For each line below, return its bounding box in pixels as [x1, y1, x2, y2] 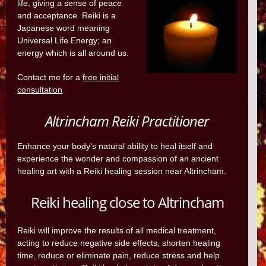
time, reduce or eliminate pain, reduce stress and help [17, 251, 220, 260]
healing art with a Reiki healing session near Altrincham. [17, 166, 227, 176]
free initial [83, 72, 119, 82]
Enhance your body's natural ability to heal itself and [17, 141, 213, 151]
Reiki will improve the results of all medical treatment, [17, 226, 217, 235]
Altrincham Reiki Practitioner [45, 111, 209, 131]
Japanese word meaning [17, 23, 110, 33]
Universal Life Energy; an [17, 36, 112, 45]
